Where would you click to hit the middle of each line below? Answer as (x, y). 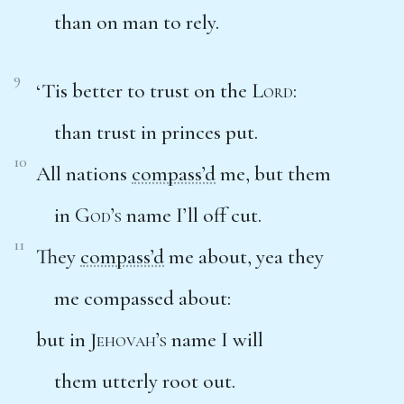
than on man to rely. (137, 22)
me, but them (273, 174)
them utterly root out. (145, 381)
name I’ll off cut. (192, 215)
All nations (84, 174)
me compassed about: (142, 298)
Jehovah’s (129, 340)
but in (63, 340)
